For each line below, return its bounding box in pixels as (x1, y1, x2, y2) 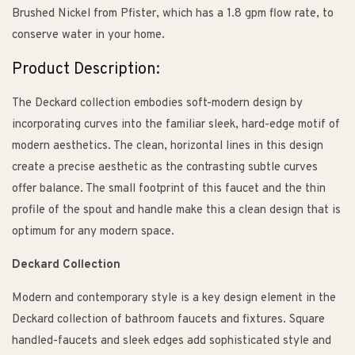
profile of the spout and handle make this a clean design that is (12, 203, 341, 219)
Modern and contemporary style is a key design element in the (12, 291, 336, 307)
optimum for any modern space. (12, 224, 174, 240)
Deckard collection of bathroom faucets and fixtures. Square (12, 312, 325, 328)
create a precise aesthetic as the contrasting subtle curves (12, 160, 318, 176)
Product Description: (12, 59, 160, 80)
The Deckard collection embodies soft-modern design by (12, 96, 303, 112)
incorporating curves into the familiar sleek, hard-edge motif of (12, 117, 340, 133)
